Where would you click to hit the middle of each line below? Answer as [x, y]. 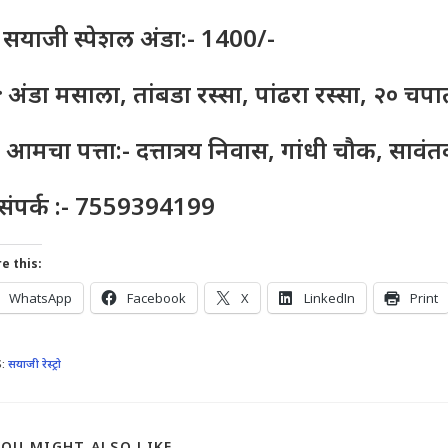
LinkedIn [330, 297]
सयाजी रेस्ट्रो [35, 363]
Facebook [157, 297]
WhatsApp [41, 297]
